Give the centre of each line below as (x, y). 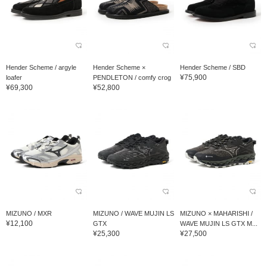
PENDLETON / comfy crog (132, 78)
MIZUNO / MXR (29, 214)
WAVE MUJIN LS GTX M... (218, 224)
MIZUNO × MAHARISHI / (216, 214)
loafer (14, 78)
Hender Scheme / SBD (212, 68)
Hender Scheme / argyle (41, 68)
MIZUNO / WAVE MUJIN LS (133, 214)
